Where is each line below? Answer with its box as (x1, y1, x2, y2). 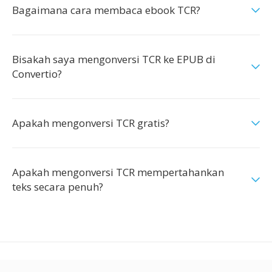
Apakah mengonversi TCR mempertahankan (12, 165, 224, 179)
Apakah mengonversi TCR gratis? (12, 116, 169, 130)
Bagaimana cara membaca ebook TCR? (12, 3, 200, 17)
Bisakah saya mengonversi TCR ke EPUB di (12, 52, 216, 66)
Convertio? (12, 67, 62, 81)
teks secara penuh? (12, 180, 103, 194)
